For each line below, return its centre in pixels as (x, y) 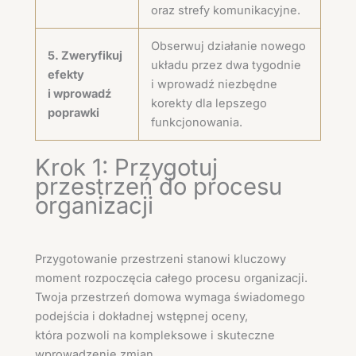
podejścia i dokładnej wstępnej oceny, (141, 317)
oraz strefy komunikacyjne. (225, 10)
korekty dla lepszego (209, 103)
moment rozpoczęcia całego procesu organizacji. (171, 279)
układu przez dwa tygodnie (226, 65)
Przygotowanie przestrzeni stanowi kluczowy (161, 259)
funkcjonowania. (196, 122)
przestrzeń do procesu (159, 186)
